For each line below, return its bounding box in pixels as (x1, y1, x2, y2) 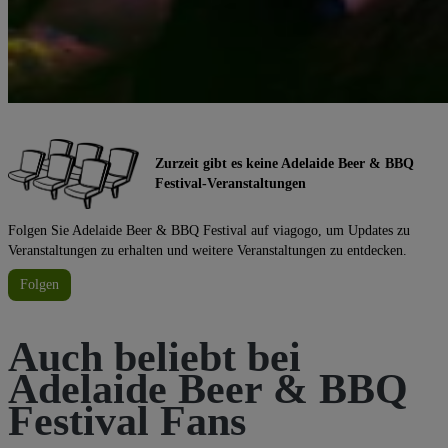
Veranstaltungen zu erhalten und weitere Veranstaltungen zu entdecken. (8, 242, 407, 258)
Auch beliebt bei (8, 333, 301, 380)
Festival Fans (8, 397, 246, 444)
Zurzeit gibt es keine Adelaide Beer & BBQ (155, 155, 414, 171)
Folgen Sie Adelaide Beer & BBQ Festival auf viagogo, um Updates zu (8, 222, 410, 238)
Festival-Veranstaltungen (155, 175, 306, 191)
